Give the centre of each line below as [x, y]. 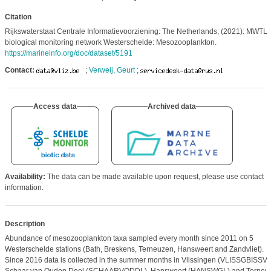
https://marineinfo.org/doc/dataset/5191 [68, 53]
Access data [55, 106]
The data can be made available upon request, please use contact [154, 177]
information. [24, 188]
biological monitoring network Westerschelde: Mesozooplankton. [110, 42]
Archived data [172, 106]
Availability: [25, 177]
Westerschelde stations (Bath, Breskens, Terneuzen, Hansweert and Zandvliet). [134, 249]
